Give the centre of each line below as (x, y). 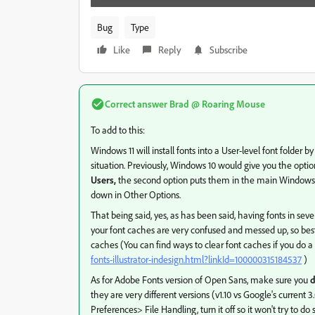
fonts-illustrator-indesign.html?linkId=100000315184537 (196, 259)
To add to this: (118, 130)
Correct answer (136, 104)
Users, (103, 180)
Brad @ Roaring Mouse (216, 104)
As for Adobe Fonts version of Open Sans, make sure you (200, 280)
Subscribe (229, 50)
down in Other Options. (136, 195)
